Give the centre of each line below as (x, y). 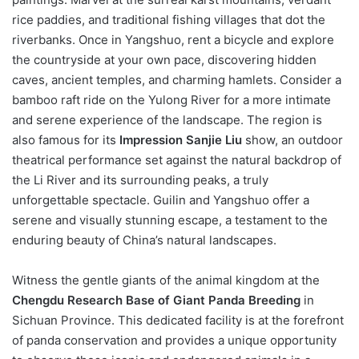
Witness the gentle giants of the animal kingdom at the (166, 280)
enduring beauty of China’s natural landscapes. (144, 240)
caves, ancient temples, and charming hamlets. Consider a (177, 79)
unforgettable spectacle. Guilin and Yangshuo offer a (161, 200)
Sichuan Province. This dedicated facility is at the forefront (178, 320)
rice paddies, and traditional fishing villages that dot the (169, 19)
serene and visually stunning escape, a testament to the (170, 220)
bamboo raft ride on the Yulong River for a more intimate (171, 99)
